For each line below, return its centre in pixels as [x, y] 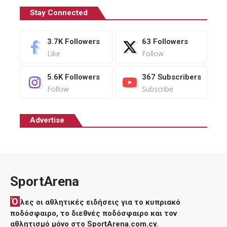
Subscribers [179, 77]
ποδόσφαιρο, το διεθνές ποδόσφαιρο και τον [93, 213]
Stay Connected [59, 13]
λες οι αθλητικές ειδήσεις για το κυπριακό [100, 202]
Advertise [47, 120]
